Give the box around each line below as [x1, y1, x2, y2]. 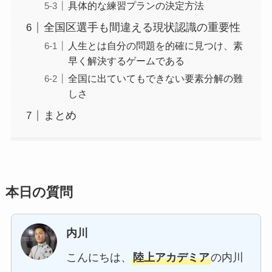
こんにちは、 [66, 251, 132, 264]
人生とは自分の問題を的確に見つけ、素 [67, 40, 243, 52]
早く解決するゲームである [67, 55, 185, 67]
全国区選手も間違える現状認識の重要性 [43, 21, 240, 34]
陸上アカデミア [132, 251, 209, 264]
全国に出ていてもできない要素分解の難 [67, 73, 243, 84]
